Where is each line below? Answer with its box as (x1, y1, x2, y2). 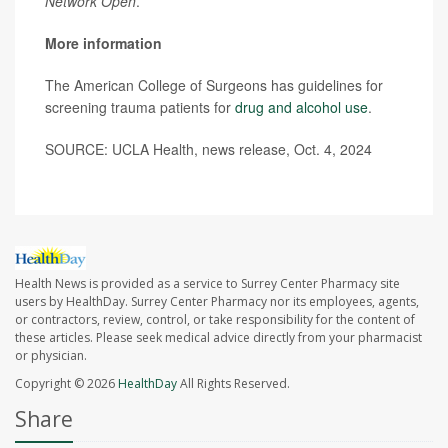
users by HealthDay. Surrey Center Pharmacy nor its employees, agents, (15, 293, 419, 311)
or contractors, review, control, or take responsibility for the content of (15, 311, 415, 329)
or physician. (15, 347, 87, 365)
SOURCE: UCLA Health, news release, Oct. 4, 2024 (45, 139, 372, 159)
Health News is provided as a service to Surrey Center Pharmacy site (15, 275, 400, 293)
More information (45, 33, 162, 53)
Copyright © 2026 (15, 375, 118, 393)
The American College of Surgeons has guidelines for (45, 75, 383, 95)
